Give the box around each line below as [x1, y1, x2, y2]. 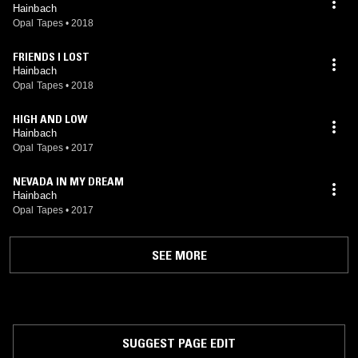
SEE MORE [151, 247, 207, 263]
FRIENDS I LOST [13, 50, 89, 64]
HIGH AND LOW [13, 112, 87, 126]
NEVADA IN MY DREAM [13, 174, 124, 189]
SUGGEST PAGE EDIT [122, 335, 236, 351]
